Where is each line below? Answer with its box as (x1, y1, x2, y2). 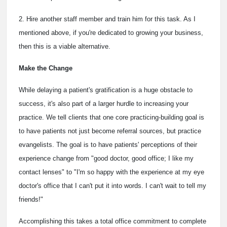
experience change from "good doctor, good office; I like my (19, 155, 194, 163)
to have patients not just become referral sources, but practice (19, 127, 201, 135)
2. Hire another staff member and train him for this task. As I (19, 15, 196, 23)
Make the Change (19, 64, 72, 72)
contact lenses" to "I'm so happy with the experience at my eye (19, 168, 204, 176)
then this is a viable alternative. (19, 43, 110, 51)
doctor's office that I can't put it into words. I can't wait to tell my (19, 182, 206, 190)
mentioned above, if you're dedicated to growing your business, (19, 29, 203, 37)
